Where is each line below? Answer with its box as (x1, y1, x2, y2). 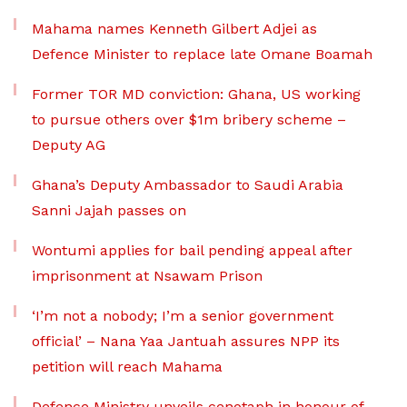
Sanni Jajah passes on (32, 202, 186, 220)
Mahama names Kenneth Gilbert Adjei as (32, 20, 317, 38)
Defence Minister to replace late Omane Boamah (32, 45, 372, 64)
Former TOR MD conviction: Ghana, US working (32, 85, 361, 104)
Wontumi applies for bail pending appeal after (32, 242, 352, 260)
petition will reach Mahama (32, 358, 223, 376)
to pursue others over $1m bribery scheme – (32, 111, 346, 129)
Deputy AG (32, 136, 105, 154)
